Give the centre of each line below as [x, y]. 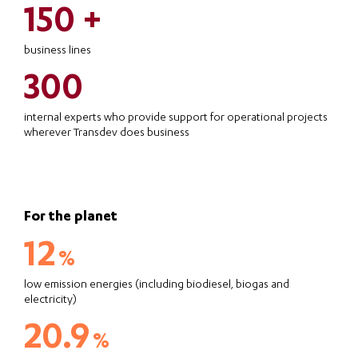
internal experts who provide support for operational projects [176, 119]
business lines [58, 52]
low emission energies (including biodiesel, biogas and [157, 285]
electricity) [50, 300]
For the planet [71, 218]
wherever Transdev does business [107, 134]
